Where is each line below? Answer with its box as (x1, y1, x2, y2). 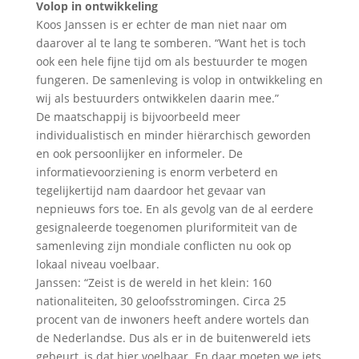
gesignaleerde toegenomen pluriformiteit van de (35, 219, 297, 235)
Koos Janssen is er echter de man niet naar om (35, 16, 287, 32)
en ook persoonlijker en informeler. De (35, 145, 243, 161)
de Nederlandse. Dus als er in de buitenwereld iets (35, 329, 311, 345)
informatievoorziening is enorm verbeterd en (35, 163, 278, 179)
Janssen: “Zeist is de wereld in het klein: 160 (35, 274, 272, 290)
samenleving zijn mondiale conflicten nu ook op (35, 237, 292, 253)
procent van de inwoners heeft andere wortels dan (35, 311, 309, 327)
